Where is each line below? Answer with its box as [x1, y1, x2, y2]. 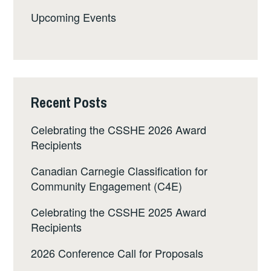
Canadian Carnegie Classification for [31, 162, 208, 178]
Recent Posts [31, 93, 108, 113]
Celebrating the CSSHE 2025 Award [31, 203, 207, 220]
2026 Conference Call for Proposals [31, 244, 204, 261]
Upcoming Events [31, 9, 117, 25]
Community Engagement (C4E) [31, 177, 183, 194]
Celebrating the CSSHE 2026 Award [31, 121, 207, 137]
